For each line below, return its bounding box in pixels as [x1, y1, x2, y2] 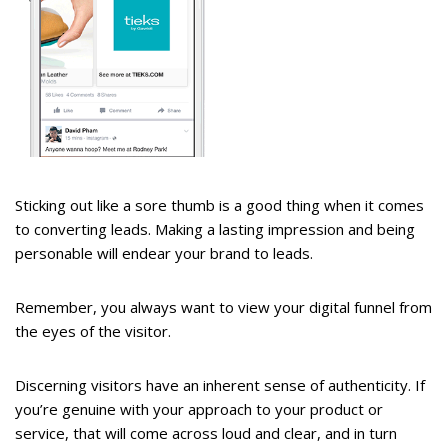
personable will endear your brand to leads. [15, 242, 313, 263]
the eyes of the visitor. [15, 320, 171, 341]
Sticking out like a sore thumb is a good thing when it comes [15, 194, 424, 215]
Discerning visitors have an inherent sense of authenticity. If [15, 374, 425, 395]
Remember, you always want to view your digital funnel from [15, 296, 432, 317]
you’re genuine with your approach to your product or [15, 398, 383, 419]
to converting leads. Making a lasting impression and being [15, 218, 415, 239]
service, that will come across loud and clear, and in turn [15, 422, 397, 443]
